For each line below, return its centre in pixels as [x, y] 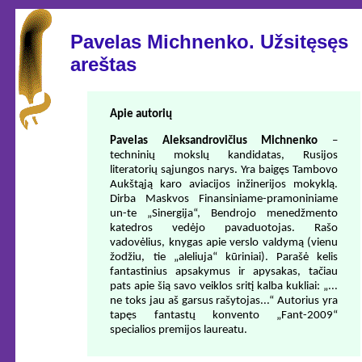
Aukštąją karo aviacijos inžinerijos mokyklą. [224, 184]
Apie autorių [141, 114]
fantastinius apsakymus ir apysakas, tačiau [224, 271]
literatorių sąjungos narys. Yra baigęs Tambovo [224, 170]
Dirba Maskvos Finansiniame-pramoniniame [224, 199]
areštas [104, 64]
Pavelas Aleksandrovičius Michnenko [214, 141]
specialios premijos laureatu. [179, 330]
